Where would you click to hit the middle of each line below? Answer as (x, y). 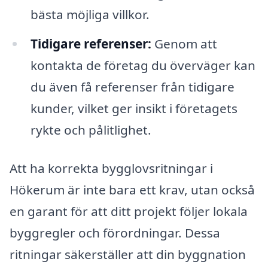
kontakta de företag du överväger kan (143, 66)
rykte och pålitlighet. (91, 130)
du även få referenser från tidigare (132, 87)
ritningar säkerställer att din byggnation (128, 255)
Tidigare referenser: (91, 44)
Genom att (184, 44)
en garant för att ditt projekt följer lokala (129, 211)
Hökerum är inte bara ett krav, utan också (132, 190)
